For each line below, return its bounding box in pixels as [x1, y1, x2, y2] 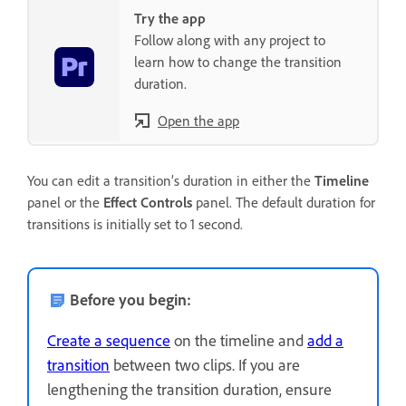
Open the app [158, 111, 239, 130]
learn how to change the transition [134, 52, 342, 71]
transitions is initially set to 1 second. [27, 215, 243, 234]
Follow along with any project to [134, 30, 325, 49]
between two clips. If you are [110, 354, 300, 375]
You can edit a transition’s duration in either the [27, 171, 314, 190]
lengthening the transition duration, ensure [47, 379, 332, 400]
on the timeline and [170, 330, 307, 351]
